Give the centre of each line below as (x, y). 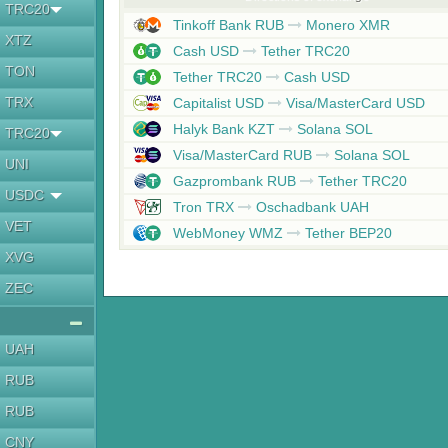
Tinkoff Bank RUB (228, 25)
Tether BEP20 (346, 233)
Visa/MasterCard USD (353, 103)
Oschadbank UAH (310, 207)
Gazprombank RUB (234, 181)
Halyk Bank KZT (223, 129)
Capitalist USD (218, 103)
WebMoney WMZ (227, 233)
